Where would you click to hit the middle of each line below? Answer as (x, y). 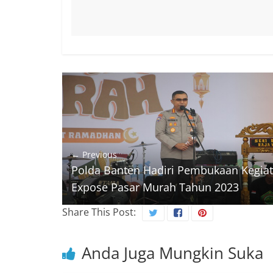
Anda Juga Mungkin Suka (172, 253)
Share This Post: (99, 212)
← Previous (94, 154)
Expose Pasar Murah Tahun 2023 (155, 187)
